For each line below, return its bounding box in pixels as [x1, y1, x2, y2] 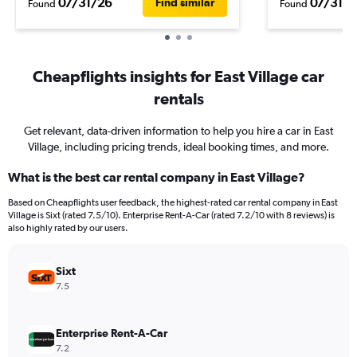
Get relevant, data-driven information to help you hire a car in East [24, 124, 333, 137]
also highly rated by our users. [8, 222, 128, 233]
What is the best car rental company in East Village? [8, 170, 305, 184]
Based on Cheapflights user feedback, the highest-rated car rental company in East [8, 197, 338, 208]
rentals [153, 89, 204, 108]
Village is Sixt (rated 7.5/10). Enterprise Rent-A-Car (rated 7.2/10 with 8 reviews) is [8, 210, 335, 221]
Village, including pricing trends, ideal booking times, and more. [28, 140, 329, 153]
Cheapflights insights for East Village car [33, 67, 324, 85]
